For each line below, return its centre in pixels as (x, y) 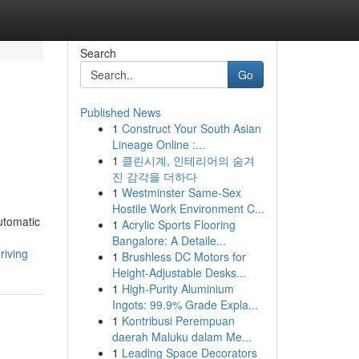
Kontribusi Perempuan (178, 321)
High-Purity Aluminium (177, 288)
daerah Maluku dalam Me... (182, 337)
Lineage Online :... (158, 144)
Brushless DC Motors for (184, 256)
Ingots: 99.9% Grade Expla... (185, 305)
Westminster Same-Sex (181, 192)
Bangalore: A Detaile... (169, 240)
